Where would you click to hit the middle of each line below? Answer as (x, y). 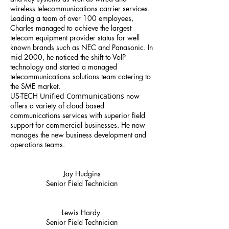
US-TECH (25, 96)
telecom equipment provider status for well (75, 38)
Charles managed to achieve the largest (71, 28)
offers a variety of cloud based (57, 106)
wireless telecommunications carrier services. (80, 8)
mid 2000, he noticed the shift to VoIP (68, 57)
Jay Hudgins (82, 174)
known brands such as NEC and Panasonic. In (82, 47)
